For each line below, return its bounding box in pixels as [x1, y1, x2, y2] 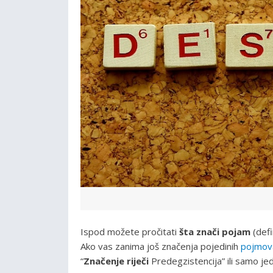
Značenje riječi [83, 254, 149, 267]
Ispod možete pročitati [80, 225, 179, 238]
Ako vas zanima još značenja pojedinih [80, 239, 241, 252]
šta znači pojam [179, 225, 250, 238]
